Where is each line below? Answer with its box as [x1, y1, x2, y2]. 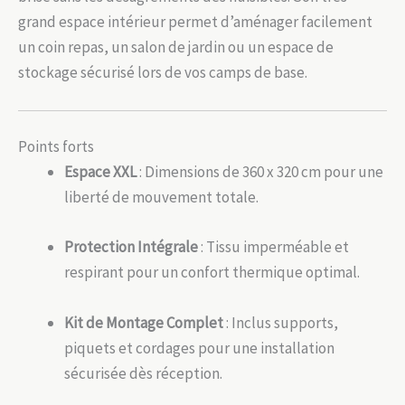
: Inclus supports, [223, 312, 338, 333]
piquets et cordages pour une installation [64, 337, 334, 358]
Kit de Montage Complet [64, 312, 223, 333]
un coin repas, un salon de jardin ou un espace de [18, 37, 334, 58]
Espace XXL [64, 162, 137, 183]
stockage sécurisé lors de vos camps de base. [18, 62, 307, 83]
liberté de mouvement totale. [64, 187, 259, 208]
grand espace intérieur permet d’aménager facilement [18, 12, 372, 33]
